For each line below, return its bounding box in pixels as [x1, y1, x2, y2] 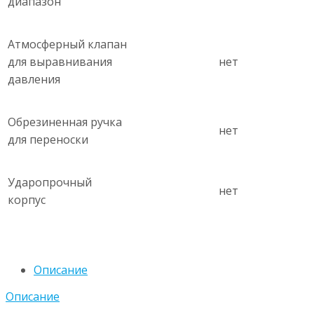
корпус [8, 192, 46, 208]
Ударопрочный [8, 175, 92, 191]
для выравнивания [8, 54, 112, 70]
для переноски [8, 132, 88, 148]
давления [8, 71, 60, 88]
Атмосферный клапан [8, 36, 127, 53]
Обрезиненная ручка [8, 114, 122, 130]
